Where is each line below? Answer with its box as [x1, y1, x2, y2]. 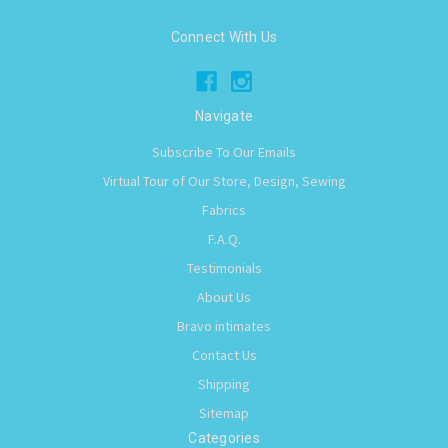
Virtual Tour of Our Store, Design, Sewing [102, 171, 346, 190]
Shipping [198, 374, 250, 393]
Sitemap [199, 403, 249, 422]
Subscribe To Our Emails [152, 142, 296, 161]
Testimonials [186, 258, 262, 277]
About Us [197, 287, 251, 306]
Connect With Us [170, 28, 278, 45]
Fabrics [202, 200, 246, 219]
